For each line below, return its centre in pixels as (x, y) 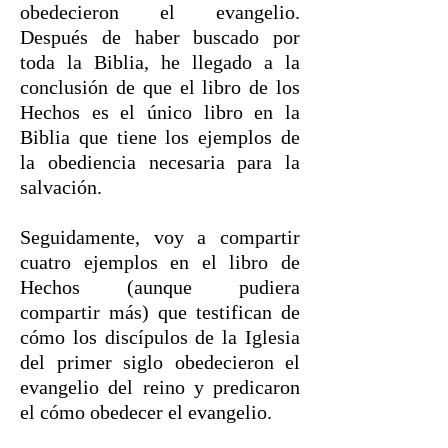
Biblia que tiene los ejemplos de (160, 137)
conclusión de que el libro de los (160, 87)
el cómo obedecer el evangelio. (148, 412)
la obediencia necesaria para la (160, 162)
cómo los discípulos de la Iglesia (160, 337)
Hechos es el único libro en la (160, 112)
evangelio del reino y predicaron (160, 387)
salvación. (63, 187)
